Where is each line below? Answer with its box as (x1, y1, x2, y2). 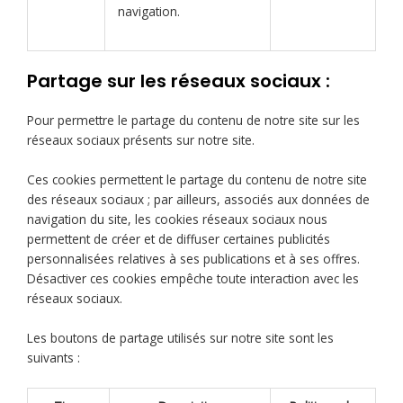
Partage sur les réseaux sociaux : (27, 68, 330, 94)
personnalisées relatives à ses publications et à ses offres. (27, 249, 360, 267)
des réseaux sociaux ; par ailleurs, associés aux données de (27, 190, 370, 208)
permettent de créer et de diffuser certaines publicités (27, 229, 330, 247)
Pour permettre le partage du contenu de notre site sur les (27, 112, 360, 130)
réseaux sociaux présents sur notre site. (27, 131, 255, 149)
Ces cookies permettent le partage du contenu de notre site (27, 170, 367, 188)
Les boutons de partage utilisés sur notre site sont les (27, 328, 334, 346)
